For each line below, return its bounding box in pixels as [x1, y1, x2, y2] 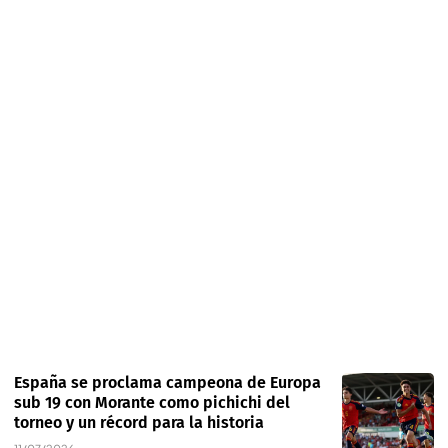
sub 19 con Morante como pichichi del [14, 393, 290, 413]
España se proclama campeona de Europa [14, 373, 321, 393]
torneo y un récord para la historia [14, 413, 264, 433]
